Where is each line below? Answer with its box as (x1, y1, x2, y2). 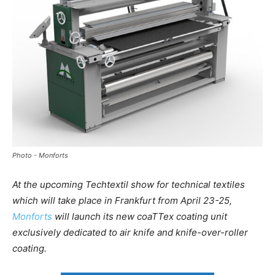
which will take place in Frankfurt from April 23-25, (12, 194, 232, 206)
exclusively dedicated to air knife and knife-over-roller (12, 226, 248, 238)
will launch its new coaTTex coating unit (52, 210, 227, 222)
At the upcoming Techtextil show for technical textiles (12, 178, 245, 190)
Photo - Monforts (12, 150, 68, 160)
